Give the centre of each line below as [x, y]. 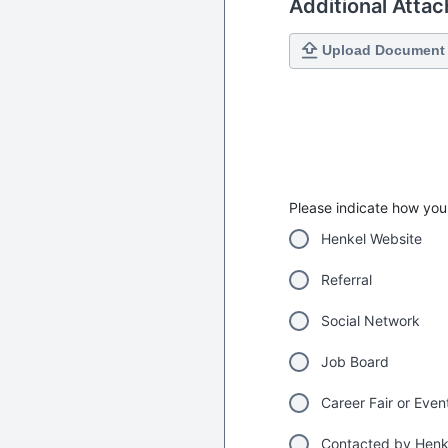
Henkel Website [371, 239]
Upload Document [383, 50]
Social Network [370, 321]
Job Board [355, 362]
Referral [346, 280]
